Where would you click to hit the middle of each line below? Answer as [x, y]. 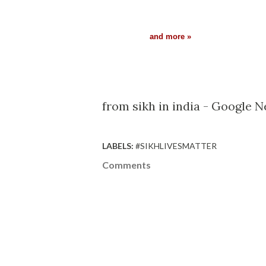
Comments [126, 165]
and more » [170, 37]
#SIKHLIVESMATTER [176, 146]
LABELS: [118, 146]
